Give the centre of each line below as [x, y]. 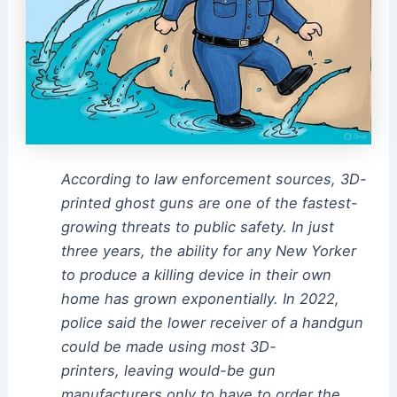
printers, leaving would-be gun [168, 371]
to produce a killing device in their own [196, 275]
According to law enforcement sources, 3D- [214, 179]
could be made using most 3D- [168, 347]
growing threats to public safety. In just [197, 227]
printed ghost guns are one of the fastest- [209, 203]
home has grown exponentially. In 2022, [200, 299]
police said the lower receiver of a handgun [212, 323]
